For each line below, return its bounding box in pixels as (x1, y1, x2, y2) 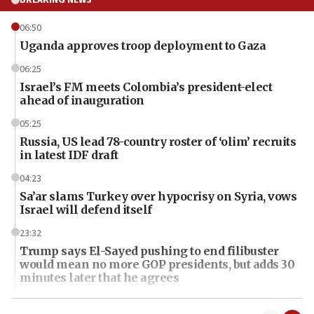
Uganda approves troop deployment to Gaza (20, 38, 266, 53)
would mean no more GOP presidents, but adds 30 (20, 257, 294, 271)
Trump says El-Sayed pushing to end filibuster (20, 243, 279, 258)
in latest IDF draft (20, 147, 118, 162)
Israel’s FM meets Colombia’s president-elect (20, 79, 272, 94)
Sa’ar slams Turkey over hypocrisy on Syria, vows (20, 189, 296, 203)
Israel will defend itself (20, 202, 152, 217)
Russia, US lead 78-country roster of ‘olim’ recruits (20, 134, 296, 149)
